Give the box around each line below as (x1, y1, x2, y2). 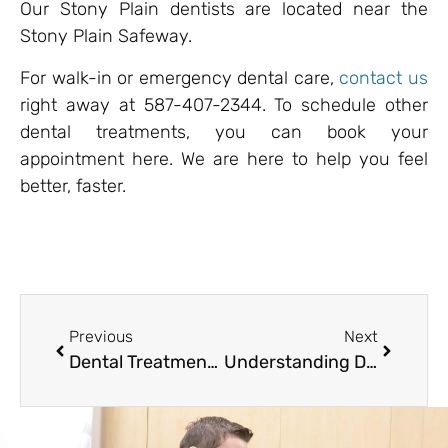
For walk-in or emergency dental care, (20, 66, 340, 89)
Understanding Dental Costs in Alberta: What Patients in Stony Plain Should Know (365, 351, 377, 374)
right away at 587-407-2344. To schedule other (20, 93, 428, 116)
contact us (339, 66, 429, 89)
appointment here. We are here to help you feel (20, 147, 428, 170)
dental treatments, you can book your (20, 120, 428, 143)
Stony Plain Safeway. (20, 25, 192, 48)
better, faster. (20, 174, 126, 197)
